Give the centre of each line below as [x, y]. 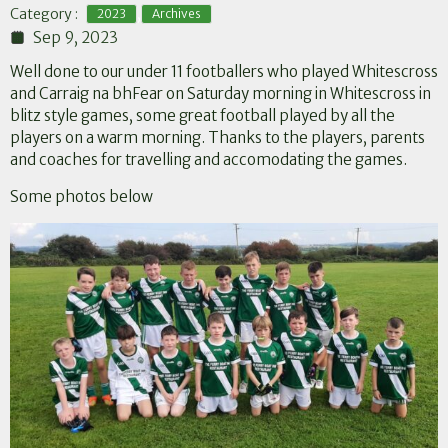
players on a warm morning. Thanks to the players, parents [217, 138]
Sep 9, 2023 [75, 37]
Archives [176, 14]
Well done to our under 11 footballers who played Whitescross [224, 72]
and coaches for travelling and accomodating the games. [208, 160]
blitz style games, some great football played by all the [202, 116]
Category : [44, 13]
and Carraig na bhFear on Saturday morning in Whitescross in [220, 94]
